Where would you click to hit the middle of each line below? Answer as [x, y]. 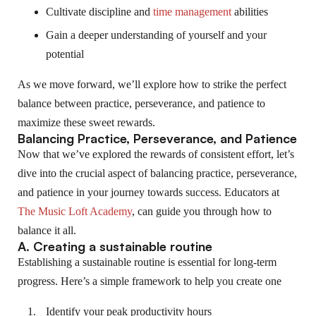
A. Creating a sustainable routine [115, 247]
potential [65, 54]
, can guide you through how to [202, 212]
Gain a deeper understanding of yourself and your [156, 35]
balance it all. [47, 231]
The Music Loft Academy [75, 212]
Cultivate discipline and [99, 12]
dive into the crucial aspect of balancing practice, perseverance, [157, 174]
